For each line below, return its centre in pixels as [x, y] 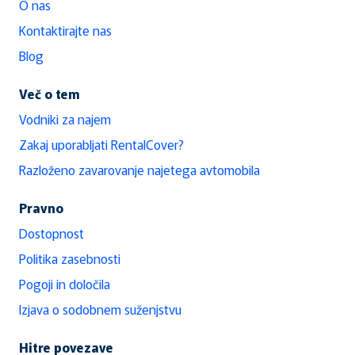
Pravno [41, 208]
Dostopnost [52, 233]
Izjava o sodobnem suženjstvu [100, 309]
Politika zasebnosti [70, 258]
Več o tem [50, 94]
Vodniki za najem [65, 119]
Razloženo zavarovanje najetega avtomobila [139, 170]
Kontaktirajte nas [65, 30]
